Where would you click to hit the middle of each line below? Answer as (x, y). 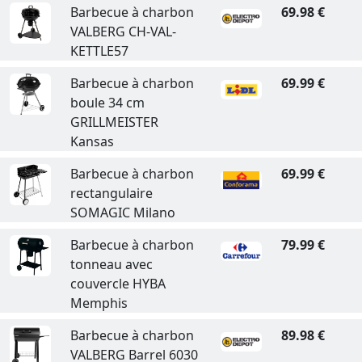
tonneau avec (111, 264)
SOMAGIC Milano (122, 213)
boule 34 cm (107, 103)
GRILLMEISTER (114, 122)
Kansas (92, 141)
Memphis (99, 303)
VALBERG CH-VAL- (123, 32)
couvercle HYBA (118, 284)
